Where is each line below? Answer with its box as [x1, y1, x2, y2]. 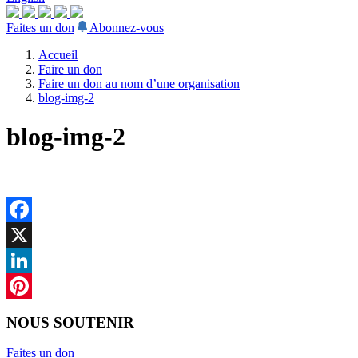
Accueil [38, 48, 78, 62]
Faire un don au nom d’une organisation [38, 77, 240, 90]
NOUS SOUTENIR [6, 313, 134, 331]
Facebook [6, 227, 56, 241]
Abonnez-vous [89, 21, 164, 34]
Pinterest [6, 304, 50, 318]
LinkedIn [6, 278, 53, 292]
